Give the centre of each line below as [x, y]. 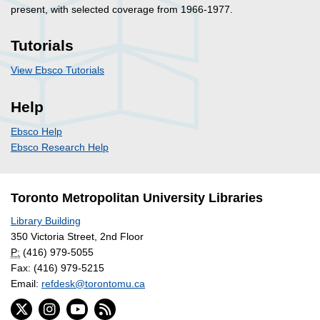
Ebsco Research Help [60, 147]
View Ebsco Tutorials [57, 70]
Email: [26, 283]
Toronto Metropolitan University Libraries [137, 197]
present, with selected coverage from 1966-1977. [122, 10]
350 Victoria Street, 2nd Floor [77, 236]
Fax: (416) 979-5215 [57, 267]
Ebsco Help [36, 131]
